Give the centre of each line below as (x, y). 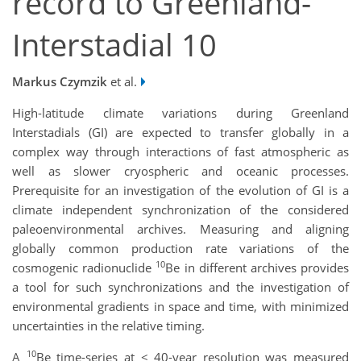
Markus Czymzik (60, 82)
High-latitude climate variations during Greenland (180, 113)
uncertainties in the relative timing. (108, 326)
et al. (122, 82)
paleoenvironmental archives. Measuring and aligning (180, 229)
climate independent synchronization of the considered (180, 210)
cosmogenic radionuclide (84, 268)
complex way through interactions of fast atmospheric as (180, 152)
